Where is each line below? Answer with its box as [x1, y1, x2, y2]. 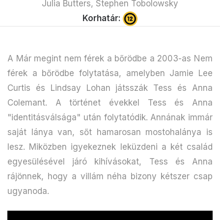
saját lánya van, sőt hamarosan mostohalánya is [7, 127, 213, 137]
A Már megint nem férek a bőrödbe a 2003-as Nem [7, 54, 213, 64]
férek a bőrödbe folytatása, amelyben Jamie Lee [7, 68, 213, 79]
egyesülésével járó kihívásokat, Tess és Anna [7, 157, 213, 167]
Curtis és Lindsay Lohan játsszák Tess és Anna [7, 83, 213, 93]
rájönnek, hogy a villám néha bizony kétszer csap [7, 171, 213, 182]
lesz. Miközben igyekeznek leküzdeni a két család [7, 142, 213, 152]
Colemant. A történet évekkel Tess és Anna [7, 98, 213, 108]
